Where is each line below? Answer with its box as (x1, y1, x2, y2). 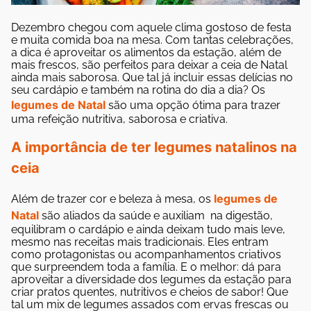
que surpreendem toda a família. (11, 260, 178, 274)
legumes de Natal (11, 97, 108, 112)
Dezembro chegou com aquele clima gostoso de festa (11, 20, 292, 34)
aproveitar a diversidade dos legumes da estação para (11, 272, 292, 286)
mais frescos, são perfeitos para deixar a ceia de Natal (11, 58, 287, 72)
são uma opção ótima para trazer (108, 98, 280, 112)
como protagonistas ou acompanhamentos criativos (11, 247, 281, 261)
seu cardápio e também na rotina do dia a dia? (11, 83, 249, 96)
